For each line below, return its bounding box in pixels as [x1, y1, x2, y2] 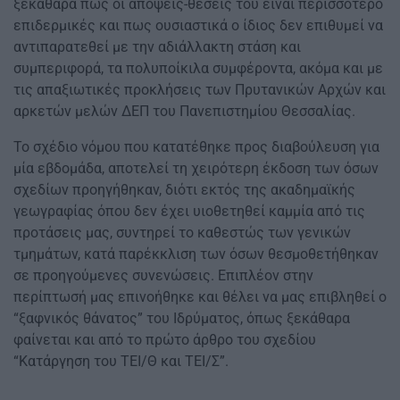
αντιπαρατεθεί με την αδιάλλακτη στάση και [13, 38, 301, 56]
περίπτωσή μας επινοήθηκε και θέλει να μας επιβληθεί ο [13, 288, 387, 306]
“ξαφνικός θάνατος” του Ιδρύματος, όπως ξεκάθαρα [13, 310, 350, 328]
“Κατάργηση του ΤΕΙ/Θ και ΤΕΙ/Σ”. [13, 353, 229, 371]
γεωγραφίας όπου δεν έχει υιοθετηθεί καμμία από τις [13, 203, 365, 221]
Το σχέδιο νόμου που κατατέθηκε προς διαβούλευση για [13, 138, 379, 156]
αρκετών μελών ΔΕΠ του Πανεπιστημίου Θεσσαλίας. [13, 103, 355, 121]
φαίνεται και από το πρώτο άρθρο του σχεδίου [13, 331, 316, 349]
